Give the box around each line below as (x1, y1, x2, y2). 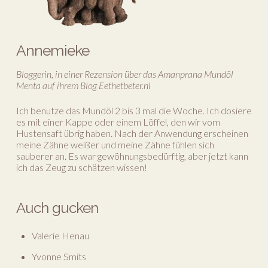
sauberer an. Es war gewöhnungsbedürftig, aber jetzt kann (16, 150, 248, 162)
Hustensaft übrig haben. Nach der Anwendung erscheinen (16, 127, 248, 139)
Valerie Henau (32, 230, 90, 242)
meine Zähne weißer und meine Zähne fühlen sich (16, 139, 214, 151)
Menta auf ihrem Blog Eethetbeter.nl (16, 79, 151, 91)
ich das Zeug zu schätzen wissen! (16, 162, 147, 173)
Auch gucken (16, 199, 99, 217)
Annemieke (16, 41, 90, 59)
